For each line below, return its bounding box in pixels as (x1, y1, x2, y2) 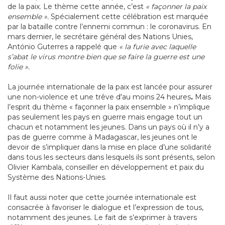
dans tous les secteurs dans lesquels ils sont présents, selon (8, 153, 215, 162)
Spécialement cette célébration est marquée (51, 12, 208, 22)
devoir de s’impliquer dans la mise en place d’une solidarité (8, 143, 211, 152)
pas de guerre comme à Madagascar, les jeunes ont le (8, 133, 197, 142)
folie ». (8, 62, 30, 72)
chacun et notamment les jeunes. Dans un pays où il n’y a (8, 123, 209, 132)
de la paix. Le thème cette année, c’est (8, 2, 146, 12)
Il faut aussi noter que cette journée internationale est (8, 193, 196, 202)
